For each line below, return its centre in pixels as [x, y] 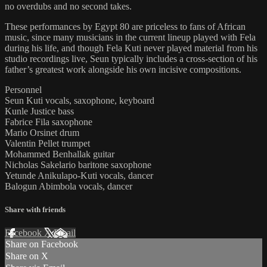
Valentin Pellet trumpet [47, 143]
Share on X [27, 256]
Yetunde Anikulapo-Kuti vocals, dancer [79, 175]
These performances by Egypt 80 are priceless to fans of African [125, 26]
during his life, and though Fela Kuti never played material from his [131, 48]
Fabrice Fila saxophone [49, 122]
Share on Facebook [42, 244]
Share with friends [35, 210]
